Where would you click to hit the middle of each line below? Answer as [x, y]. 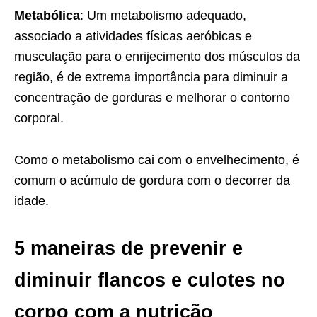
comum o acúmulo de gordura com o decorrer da [152, 181]
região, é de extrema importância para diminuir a [151, 77]
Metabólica [47, 16]
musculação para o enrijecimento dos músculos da [157, 57]
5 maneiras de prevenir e [128, 249]
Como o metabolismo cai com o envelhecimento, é [157, 160]
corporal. [39, 119]
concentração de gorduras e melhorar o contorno [152, 98]
